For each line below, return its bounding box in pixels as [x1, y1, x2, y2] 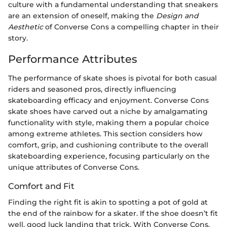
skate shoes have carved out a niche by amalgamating [8, 107, 208, 117]
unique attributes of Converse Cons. [8, 163, 139, 172]
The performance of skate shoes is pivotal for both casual [8, 73, 217, 83]
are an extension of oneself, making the [8, 11, 156, 20]
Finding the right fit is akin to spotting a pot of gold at [8, 198, 208, 207]
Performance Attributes [8, 52, 137, 65]
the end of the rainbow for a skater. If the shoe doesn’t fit [8, 209, 218, 218]
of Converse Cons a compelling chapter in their [43, 22, 219, 31]
